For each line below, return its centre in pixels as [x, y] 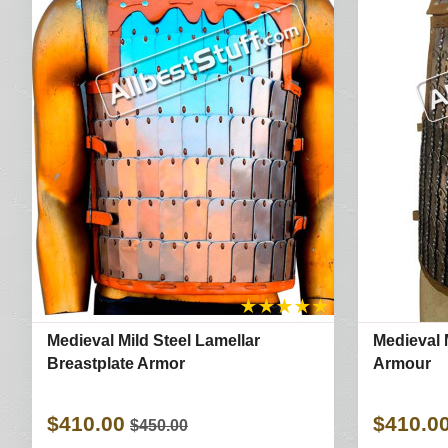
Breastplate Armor [116, 363]
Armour [401, 363]
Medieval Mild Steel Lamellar [153, 340]
